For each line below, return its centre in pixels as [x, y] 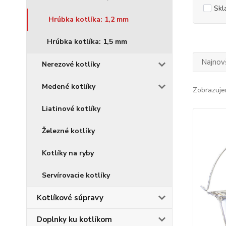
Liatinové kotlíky [71, 109]
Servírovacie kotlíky [76, 175]
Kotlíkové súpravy [70, 198]
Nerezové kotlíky [71, 64]
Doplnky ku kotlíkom [74, 219]
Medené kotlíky [69, 87]
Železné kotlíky [68, 131]
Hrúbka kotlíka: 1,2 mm [89, 19]
